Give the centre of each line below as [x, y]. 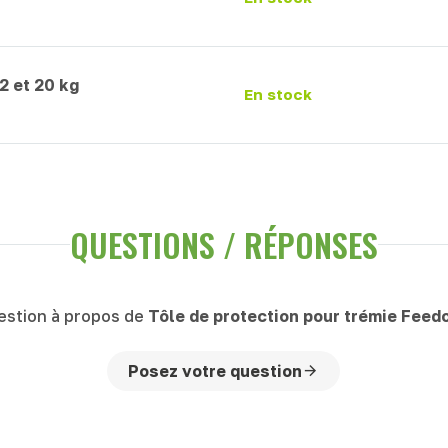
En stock [278, 94]
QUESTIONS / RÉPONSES [224, 244]
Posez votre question [215, 370]
